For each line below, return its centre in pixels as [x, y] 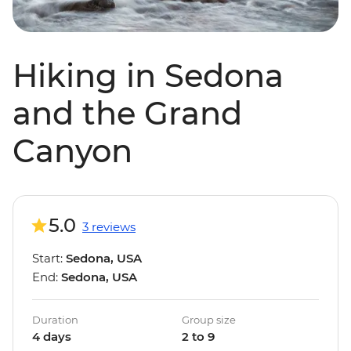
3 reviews [109, 227]
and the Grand [127, 114]
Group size [209, 320]
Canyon [72, 151]
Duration [55, 320]
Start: [49, 259]
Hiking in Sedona [148, 76]
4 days [52, 337]
